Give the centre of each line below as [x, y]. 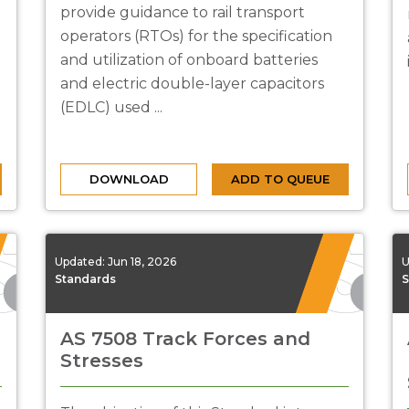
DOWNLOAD [129, 179]
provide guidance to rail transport [183, 12]
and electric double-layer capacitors [192, 84]
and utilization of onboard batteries [189, 60]
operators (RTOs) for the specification [196, 36]
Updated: [81, 261]
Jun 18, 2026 [142, 261]
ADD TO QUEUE [280, 179]
